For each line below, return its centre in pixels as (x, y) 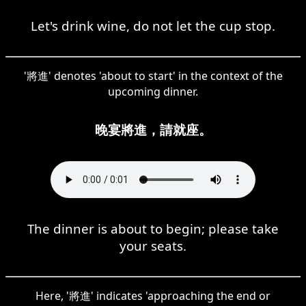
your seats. (153, 245)
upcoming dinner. (153, 91)
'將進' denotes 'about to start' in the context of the (153, 75)
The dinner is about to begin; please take (153, 228)
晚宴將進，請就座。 (153, 129)
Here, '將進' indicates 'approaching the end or (153, 295)
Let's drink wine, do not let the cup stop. (153, 25)
